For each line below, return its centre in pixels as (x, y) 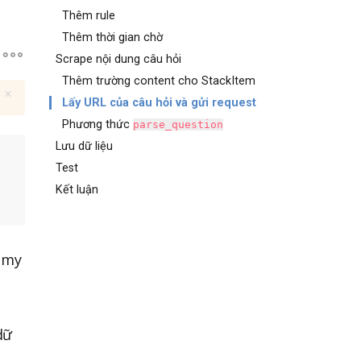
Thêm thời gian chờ (112, 37)
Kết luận (77, 190)
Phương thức (98, 124)
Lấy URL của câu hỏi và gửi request (159, 103)
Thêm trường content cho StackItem (159, 81)
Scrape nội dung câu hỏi (118, 59)
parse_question (178, 124)
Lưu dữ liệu (84, 146)
